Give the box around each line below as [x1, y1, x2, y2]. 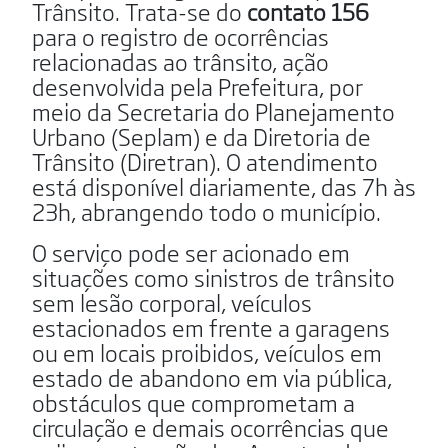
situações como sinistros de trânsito [32, 259, 395, 294]
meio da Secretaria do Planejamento [32, 93, 395, 128]
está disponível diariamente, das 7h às [32, 168, 416, 203]
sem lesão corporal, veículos [32, 284, 312, 319]
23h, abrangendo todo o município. [32, 193, 381, 228]
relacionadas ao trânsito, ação [32, 43, 329, 78]
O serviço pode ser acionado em [32, 234, 350, 269]
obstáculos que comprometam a [32, 384, 355, 419]
